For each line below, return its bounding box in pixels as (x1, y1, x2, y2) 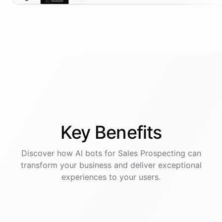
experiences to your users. (61, 172, 161, 182)
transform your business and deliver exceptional (20, 160, 202, 170)
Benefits (95, 121, 162, 144)
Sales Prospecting (117, 148, 185, 159)
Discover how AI (21, 148, 85, 159)
